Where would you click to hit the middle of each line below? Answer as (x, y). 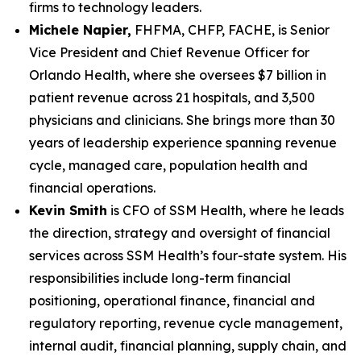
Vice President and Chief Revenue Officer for (169, 52)
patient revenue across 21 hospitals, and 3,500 (172, 98)
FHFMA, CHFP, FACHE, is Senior (230, 30)
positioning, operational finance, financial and (172, 301)
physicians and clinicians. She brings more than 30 (182, 120)
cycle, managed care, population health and (168, 165)
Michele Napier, (80, 30)
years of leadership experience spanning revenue (183, 143)
